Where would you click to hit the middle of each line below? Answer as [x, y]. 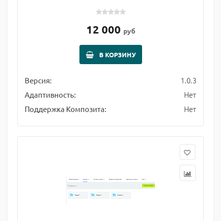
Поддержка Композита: [66, 109]
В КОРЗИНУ [117, 55]
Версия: [38, 80]
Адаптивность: [50, 94]
